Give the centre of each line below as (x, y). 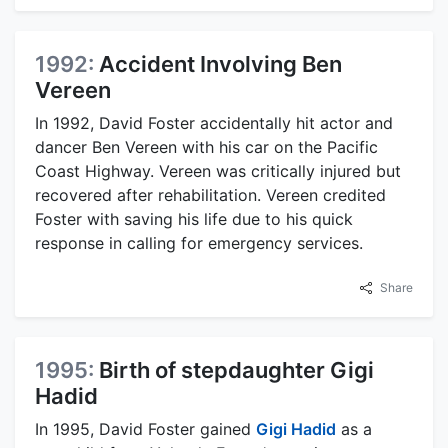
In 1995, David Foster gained (145, 429)
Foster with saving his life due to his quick (194, 219)
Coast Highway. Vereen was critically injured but (218, 171)
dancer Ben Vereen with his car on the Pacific (206, 147)
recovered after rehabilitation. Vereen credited (210, 195)
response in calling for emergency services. (199, 243)
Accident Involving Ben (220, 64)
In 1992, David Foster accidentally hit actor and (214, 123)
